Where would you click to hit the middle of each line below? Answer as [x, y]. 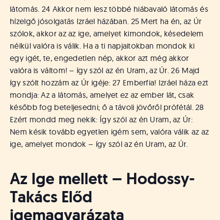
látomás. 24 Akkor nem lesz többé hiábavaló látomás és [109, 9]
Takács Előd [51, 197]
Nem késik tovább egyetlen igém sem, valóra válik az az [110, 131]
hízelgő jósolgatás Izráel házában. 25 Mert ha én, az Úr [106, 21]
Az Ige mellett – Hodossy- [102, 179]
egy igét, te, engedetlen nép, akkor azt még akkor [99, 58]
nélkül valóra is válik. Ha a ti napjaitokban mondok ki [102, 45]
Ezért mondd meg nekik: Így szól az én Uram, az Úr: [101, 119]
